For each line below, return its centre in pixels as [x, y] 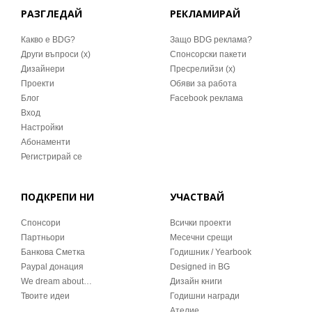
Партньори [43, 237]
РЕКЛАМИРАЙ [205, 14]
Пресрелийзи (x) [203, 69]
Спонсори [41, 223]
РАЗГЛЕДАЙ [52, 14]
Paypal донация [52, 267]
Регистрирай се [52, 157]
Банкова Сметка [53, 252]
